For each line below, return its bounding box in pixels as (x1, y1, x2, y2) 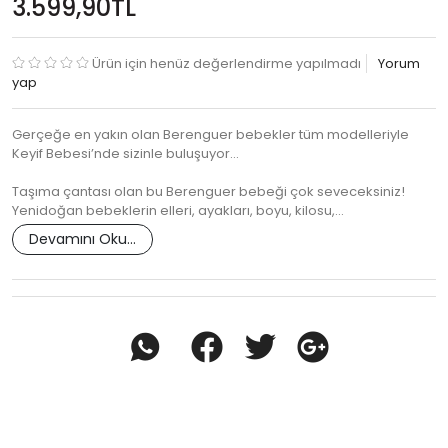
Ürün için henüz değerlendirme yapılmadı (92, 54, 361, 74)
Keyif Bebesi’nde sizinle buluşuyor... (12, 144, 239, 164)
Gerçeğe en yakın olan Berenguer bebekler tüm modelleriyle (12, 125, 409, 145)
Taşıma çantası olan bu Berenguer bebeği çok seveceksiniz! (12, 182, 405, 202)
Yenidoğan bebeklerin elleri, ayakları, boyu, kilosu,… (12, 201, 344, 221)
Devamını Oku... (29, 229, 136, 250)
